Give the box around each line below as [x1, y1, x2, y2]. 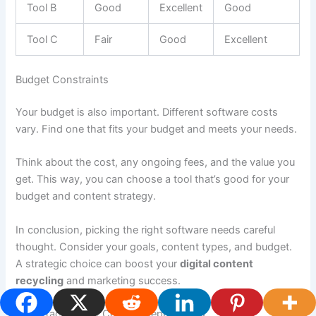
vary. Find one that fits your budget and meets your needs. [16, 123, 298, 136]
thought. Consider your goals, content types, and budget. [16, 240, 293, 253]
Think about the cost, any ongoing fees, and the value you [16, 156, 296, 169]
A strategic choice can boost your [16, 257, 181, 270]
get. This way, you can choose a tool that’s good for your [16, 173, 290, 186]
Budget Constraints [16, 73, 109, 87]
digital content [180, 257, 254, 270]
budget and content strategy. [16, 190, 157, 203]
